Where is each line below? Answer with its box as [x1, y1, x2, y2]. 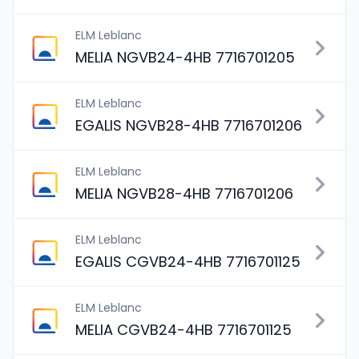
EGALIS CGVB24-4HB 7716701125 [75, 252, 301, 272]
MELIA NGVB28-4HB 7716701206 [75, 184, 293, 204]
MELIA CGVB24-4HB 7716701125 [75, 320, 292, 340]
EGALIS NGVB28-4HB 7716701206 [75, 115, 302, 135]
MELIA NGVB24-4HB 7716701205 [75, 47, 295, 67]
